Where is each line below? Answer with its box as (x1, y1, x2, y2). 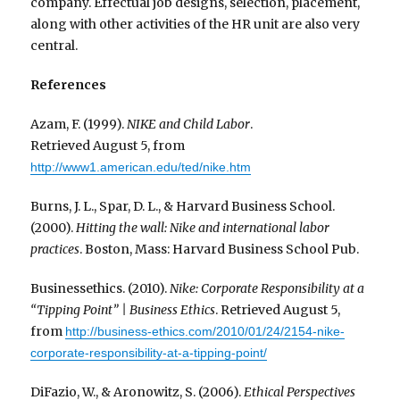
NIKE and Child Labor (127, 116, 251, 133)
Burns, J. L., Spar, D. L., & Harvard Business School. (30, 198, 336, 215)
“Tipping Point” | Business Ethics (30, 302, 216, 319)
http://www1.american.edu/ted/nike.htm (30, 160, 252, 175)
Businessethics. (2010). (30, 280, 171, 297)
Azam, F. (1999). (30, 116, 128, 133)
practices (30, 241, 80, 258)
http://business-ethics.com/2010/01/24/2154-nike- (65, 324, 346, 339)
